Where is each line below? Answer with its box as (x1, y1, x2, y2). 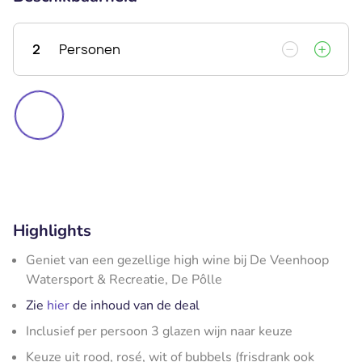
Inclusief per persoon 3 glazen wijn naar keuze (26, 322, 293, 340)
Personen (59, 40, 120, 58)
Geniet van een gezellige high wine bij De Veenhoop (26, 250, 329, 269)
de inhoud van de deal (69, 296, 200, 314)
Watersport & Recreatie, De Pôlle (26, 270, 222, 288)
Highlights (13, 219, 91, 242)
